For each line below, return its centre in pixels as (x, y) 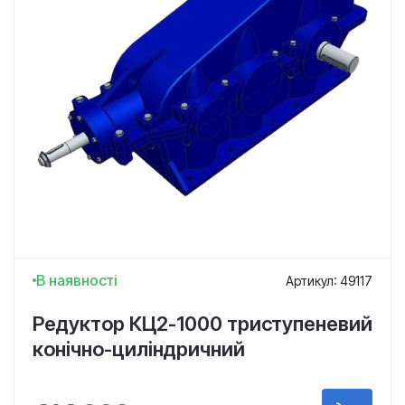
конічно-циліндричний (139, 349)
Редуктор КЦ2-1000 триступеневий (202, 324)
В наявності (77, 280)
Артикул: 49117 (329, 280)
